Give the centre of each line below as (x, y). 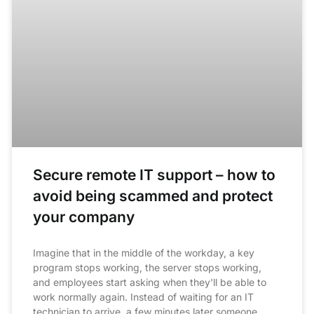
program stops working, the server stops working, (148, 268)
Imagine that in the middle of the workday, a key (144, 253)
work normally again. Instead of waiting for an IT (144, 297)
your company (84, 217)
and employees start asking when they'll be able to (150, 282)
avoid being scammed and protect (153, 196)
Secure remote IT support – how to (155, 175)
